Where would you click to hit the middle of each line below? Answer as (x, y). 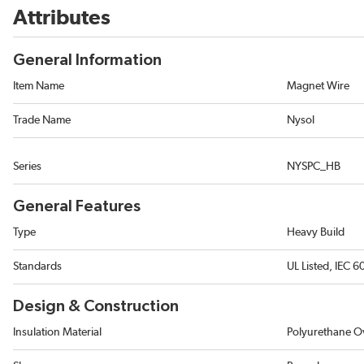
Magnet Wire (318, 86)
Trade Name (42, 120)
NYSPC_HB (314, 167)
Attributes (62, 18)
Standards (37, 266)
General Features (77, 206)
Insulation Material (57, 332)
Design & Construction (96, 306)
